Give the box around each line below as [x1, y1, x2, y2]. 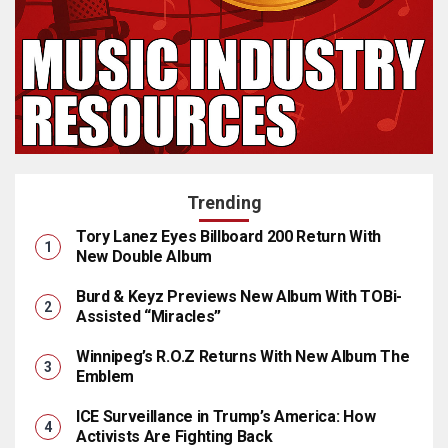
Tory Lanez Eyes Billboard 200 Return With [76, 227, 381, 246]
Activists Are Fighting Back [76, 427, 273, 446]
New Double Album [76, 247, 212, 266]
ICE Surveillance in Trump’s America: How [76, 407, 376, 426]
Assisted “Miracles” [76, 307, 221, 326]
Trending [186, 192, 262, 213]
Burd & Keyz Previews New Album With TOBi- [76, 287, 402, 306]
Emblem [76, 367, 135, 386]
